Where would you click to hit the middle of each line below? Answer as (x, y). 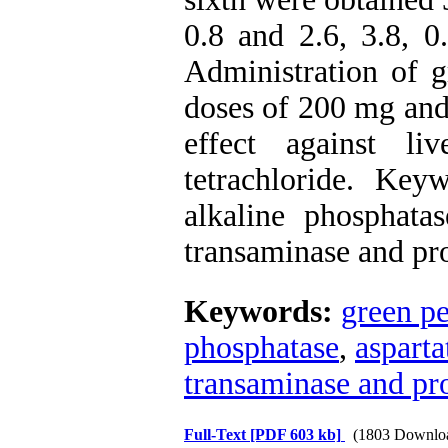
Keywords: (262, 311)
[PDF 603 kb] (295, 434)
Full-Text (217, 434)
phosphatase (261, 347)
